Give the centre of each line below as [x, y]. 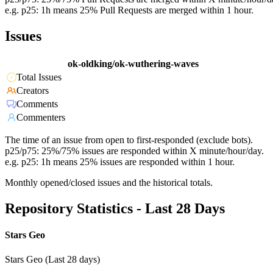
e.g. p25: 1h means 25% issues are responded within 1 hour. [120, 162]
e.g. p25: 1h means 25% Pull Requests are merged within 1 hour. [129, 10]
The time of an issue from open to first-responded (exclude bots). [129, 140]
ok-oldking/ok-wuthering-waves [133, 64]
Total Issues [39, 77]
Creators [33, 91]
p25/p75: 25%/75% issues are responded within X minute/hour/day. [134, 151]
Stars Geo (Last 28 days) [52, 259]
